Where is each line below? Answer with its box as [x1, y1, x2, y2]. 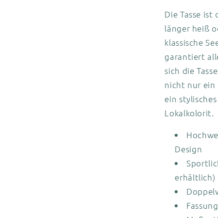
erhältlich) [175, 172, 216, 183]
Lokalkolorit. [164, 107, 214, 118]
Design [175, 144, 202, 155]
